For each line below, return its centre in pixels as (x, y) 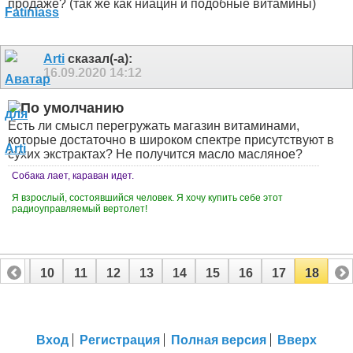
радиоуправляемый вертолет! (81, 209)
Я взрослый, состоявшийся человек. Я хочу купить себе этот (147, 198)
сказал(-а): (98, 59)
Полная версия (219, 340)
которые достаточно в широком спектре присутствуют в (171, 140)
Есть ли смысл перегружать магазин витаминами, (154, 126)
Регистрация (120, 340)
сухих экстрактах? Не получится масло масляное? (155, 154)
